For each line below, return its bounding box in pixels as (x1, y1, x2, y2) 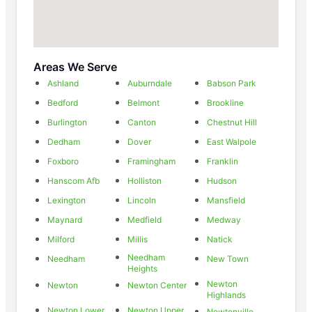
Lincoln (127, 194, 156, 205)
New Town (207, 253, 249, 264)
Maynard (47, 214, 82, 225)
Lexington (47, 194, 86, 205)
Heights (127, 263, 157, 274)
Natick (207, 233, 233, 244)
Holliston (127, 175, 162, 186)
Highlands (207, 289, 246, 300)
